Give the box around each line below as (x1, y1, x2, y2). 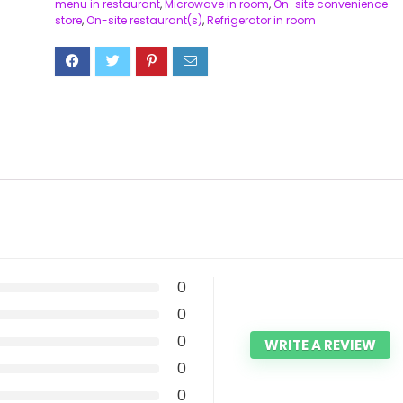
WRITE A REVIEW (264, 335, 376, 354)
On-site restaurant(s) (85, 13, 202, 28)
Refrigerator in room (206, 13, 316, 28)
